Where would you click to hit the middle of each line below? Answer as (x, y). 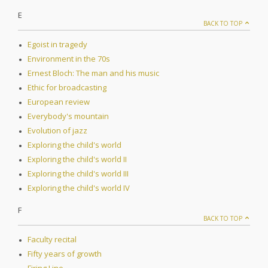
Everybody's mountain (68, 116)
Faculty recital (52, 240)
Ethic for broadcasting (67, 88)
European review (59, 102)
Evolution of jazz (57, 131)
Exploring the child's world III (78, 174)
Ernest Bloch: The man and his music (93, 73)
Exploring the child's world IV (79, 188)
